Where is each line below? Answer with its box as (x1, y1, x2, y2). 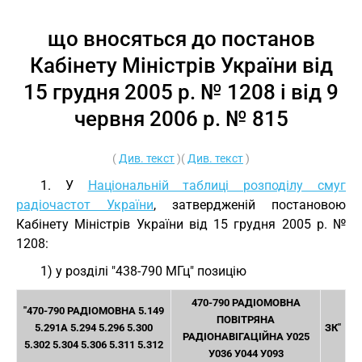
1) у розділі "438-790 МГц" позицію (40, 263, 246, 279)
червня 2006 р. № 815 (74, 107, 288, 131)
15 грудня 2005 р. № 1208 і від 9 (23, 80, 339, 104)
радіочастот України (16, 197, 154, 213)
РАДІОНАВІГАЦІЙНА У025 (182, 330, 309, 343)
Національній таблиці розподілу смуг (87, 178, 347, 193)
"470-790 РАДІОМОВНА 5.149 (23, 305, 164, 317)
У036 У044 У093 (208, 347, 284, 360)
